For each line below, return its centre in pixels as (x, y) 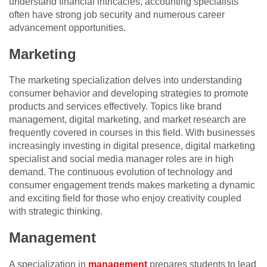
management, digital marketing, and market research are (128, 119)
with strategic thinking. (56, 211)
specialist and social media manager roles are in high (121, 159)
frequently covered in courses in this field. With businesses (132, 132)
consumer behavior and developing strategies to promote (129, 93)
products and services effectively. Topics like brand (115, 106)
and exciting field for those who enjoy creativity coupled (125, 198)
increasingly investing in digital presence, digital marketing (132, 145)
